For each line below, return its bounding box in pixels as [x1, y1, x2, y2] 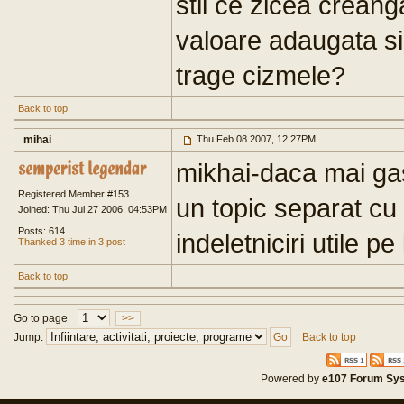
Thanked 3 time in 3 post [18, 236, 125, 247]
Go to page [14, 312, 68, 325]
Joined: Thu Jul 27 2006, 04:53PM [18, 204, 167, 215]
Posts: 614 [18, 225, 65, 236]
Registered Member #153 [18, 188, 129, 199]
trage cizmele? [176, 60, 345, 90]
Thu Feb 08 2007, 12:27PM [194, 133, 316, 144]
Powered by [261, 372, 323, 385]
